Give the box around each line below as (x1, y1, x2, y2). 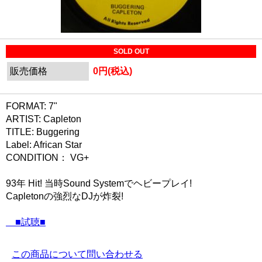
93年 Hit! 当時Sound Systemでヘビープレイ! (6, 178, 192, 188)
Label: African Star (6, 140, 82, 150)
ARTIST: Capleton (6, 114, 81, 124)
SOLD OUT (113, 47, 149, 56)
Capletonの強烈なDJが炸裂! (6, 191, 123, 201)
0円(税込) (93, 66, 132, 76)
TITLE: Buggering (6, 127, 80, 137)
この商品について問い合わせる (12, 249, 143, 259)
